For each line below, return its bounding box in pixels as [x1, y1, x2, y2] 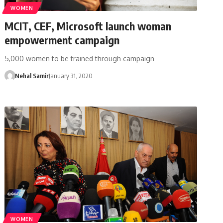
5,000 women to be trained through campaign [4, 54, 155, 63]
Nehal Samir [14, 71, 49, 80]
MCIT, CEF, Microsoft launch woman [4, 18, 172, 33]
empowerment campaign [4, 32, 120, 47]
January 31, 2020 [48, 71, 93, 80]
